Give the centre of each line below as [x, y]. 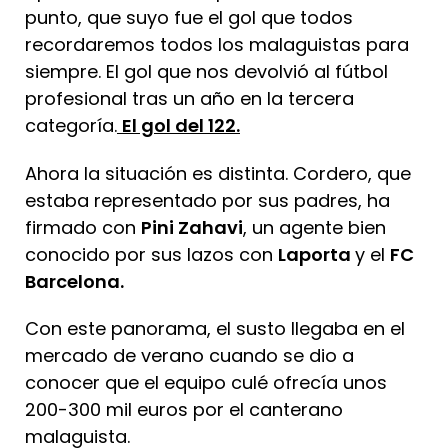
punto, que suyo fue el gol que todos [189, 18]
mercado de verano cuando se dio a [189, 355]
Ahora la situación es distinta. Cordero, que [218, 173]
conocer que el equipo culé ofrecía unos [206, 382]
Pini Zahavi [192, 227]
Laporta [316, 254]
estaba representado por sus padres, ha [207, 200]
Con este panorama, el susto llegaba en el [215, 328]
